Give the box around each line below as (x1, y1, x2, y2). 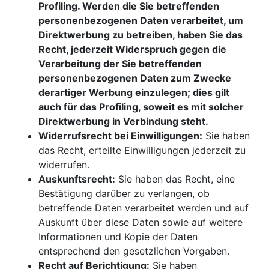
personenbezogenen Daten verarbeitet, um (38, 14, 243, 27)
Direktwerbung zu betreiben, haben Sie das (38, 29, 243, 41)
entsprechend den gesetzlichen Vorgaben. (38, 245, 229, 258)
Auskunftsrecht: (38, 173, 115, 186)
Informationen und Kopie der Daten (38, 231, 198, 243)
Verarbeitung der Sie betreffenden (38, 58, 202, 70)
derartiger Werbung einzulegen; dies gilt (38, 86, 229, 99)
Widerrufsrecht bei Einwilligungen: (38, 130, 202, 142)
